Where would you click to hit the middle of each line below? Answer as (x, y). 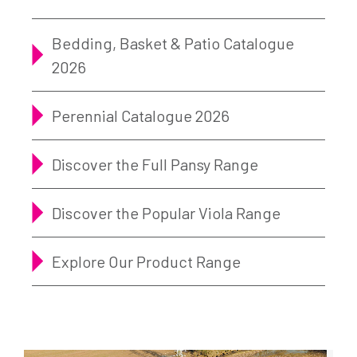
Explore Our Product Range (146, 262)
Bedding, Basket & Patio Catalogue (173, 43)
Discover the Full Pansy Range (155, 165)
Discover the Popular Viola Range (166, 213)
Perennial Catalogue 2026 (141, 116)
